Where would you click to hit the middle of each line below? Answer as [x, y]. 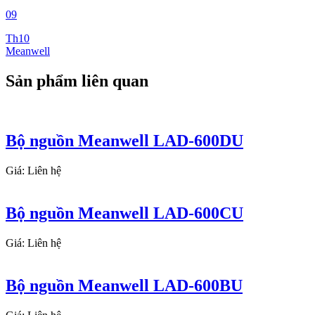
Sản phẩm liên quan [77, 81]
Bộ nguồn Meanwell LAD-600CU [124, 213]
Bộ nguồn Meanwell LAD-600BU [124, 285]
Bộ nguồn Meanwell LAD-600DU [124, 141]
